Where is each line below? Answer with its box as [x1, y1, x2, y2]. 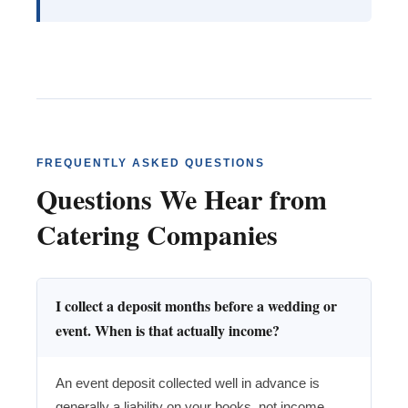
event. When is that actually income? [56, 320, 280, 342]
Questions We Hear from [36, 178, 327, 219]
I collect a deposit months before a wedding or [56, 295, 337, 317]
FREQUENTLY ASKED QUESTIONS [36, 157, 265, 170]
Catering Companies [36, 214, 278, 255]
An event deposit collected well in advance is [56, 375, 320, 392]
